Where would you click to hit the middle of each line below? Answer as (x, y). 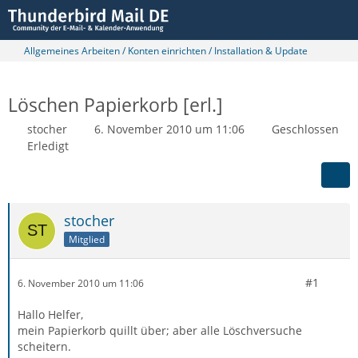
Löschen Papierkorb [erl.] (115, 105)
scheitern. (44, 346)
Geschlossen (305, 129)
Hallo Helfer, (50, 314)
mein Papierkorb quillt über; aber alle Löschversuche (160, 330)
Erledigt (48, 146)
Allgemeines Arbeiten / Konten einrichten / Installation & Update (166, 51)
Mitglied (87, 239)
